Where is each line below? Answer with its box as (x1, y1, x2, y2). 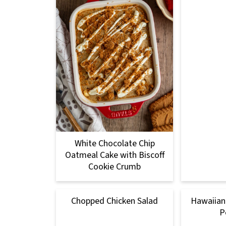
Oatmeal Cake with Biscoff (65, 148, 164, 161)
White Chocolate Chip (74, 137, 155, 150)
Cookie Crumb (88, 160, 141, 173)
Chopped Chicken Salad (71, 194, 158, 207)
